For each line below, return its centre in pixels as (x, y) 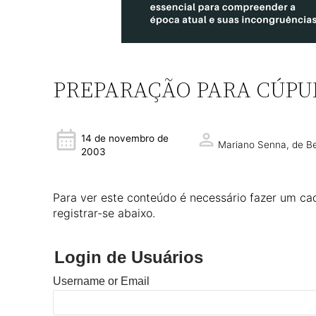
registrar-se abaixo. (104, 213)
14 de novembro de (125, 138)
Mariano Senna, (255, 145)
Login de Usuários (129, 257)
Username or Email (102, 281)
